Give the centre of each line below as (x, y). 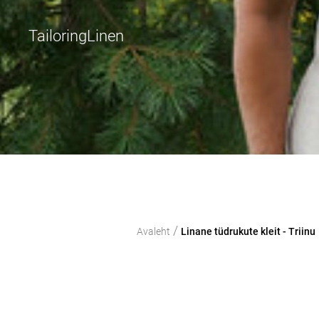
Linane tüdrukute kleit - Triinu (248, 231)
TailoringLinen (76, 36)
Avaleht (153, 231)
